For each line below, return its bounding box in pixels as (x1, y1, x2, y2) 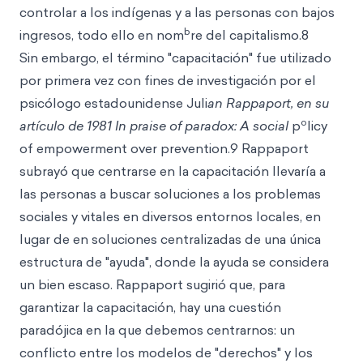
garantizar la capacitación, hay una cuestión (19, 298, 281, 316)
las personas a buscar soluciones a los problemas (19, 185, 321, 203)
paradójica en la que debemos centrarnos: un (19, 321, 295, 339)
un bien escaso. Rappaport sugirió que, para (19, 275, 285, 293)
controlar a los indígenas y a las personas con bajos (19, 3, 335, 21)
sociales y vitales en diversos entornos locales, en (19, 207, 321, 225)
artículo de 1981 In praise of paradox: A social (19, 117, 292, 135)
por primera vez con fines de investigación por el (19, 71, 316, 89)
